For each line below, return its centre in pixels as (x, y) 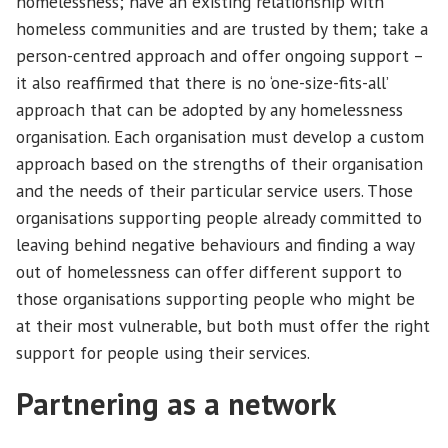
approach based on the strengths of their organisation (219, 164)
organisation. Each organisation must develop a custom (220, 137)
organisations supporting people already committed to (219, 218)
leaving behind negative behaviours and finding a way (215, 245)
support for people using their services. (163, 353)
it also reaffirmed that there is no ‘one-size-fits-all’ (202, 83)
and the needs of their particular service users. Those (214, 191)
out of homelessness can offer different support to (209, 272)
